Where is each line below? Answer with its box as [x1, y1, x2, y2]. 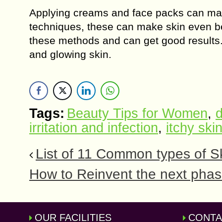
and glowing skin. [29, 49, 111, 60]
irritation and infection [29, 120, 158, 135]
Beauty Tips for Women [67, 106, 208, 121]
